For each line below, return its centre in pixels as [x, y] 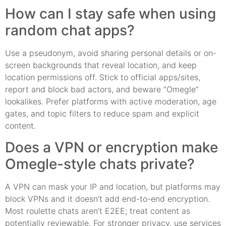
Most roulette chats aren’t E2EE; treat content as [98, 211]
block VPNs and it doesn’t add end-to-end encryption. [107, 199]
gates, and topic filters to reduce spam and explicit [102, 114]
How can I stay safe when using [110, 14]
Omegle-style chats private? [100, 164]
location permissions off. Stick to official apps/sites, [103, 77]
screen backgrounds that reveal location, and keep [101, 65]
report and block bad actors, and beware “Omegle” [102, 90]
